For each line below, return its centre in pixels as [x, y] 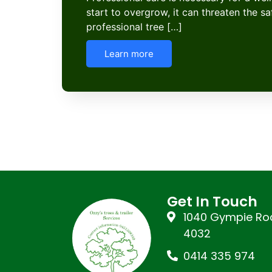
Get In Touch [212, 202]
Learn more [129, 54]
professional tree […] [134, 27]
